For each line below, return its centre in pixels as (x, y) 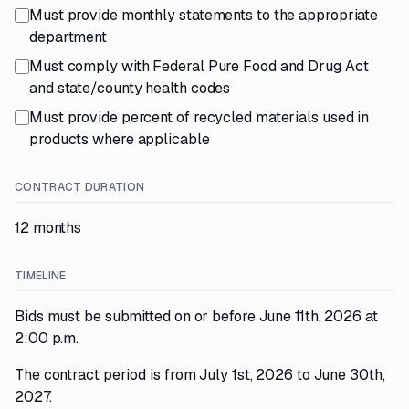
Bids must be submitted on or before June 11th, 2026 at (196, 316)
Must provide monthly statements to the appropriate (204, 15)
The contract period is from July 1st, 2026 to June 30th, (200, 375)
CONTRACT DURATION (80, 187)
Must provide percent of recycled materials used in (199, 117)
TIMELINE (41, 276)
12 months (48, 228)
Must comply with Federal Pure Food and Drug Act (199, 66)
